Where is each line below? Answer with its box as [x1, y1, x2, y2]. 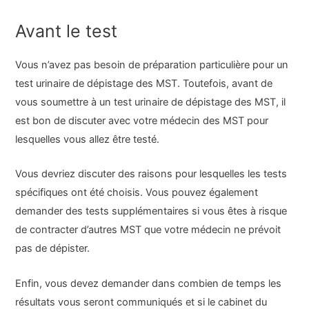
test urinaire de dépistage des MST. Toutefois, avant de [15, 77, 273, 90]
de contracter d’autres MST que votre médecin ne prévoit [15, 223, 281, 237]
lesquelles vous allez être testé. [15, 133, 160, 146]
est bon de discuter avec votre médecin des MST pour [15, 114, 269, 128]
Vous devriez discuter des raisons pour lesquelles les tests [15, 168, 288, 181]
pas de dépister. [15, 242, 90, 255]
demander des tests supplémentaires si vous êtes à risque [15, 205, 288, 218]
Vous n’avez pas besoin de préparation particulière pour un [15, 59, 289, 72]
